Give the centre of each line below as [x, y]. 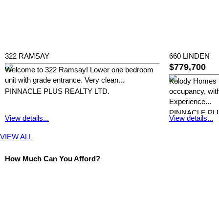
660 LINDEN [189, 56]
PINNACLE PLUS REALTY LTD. [57, 92]
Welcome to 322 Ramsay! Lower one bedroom [79, 70]
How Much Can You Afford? [53, 159]
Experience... [190, 102]
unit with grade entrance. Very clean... [65, 80]
